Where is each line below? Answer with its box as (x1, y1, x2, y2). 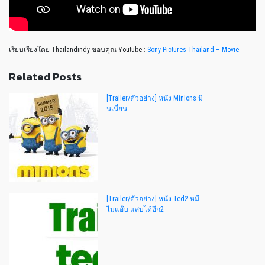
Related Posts (9, 68, 82, 85)
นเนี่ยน (106, 104, 127, 113)
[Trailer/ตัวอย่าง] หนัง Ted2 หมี (106, 194, 199, 203)
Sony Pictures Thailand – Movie (147, 45, 239, 54)
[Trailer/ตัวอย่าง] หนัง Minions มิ (106, 93, 203, 102)
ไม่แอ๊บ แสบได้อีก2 (106, 205, 164, 214)
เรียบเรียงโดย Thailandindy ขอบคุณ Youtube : (9, 45, 147, 54)
